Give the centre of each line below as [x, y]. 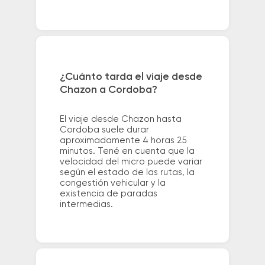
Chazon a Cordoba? [108, 90]
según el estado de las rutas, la [127, 172]
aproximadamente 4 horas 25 [123, 140]
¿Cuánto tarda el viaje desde [131, 77]
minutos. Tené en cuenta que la [127, 151]
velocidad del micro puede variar [131, 161]
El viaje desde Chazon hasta [120, 119]
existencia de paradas [108, 193]
